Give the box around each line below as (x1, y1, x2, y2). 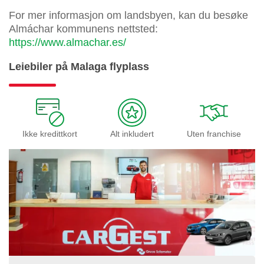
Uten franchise (187, 129, 242, 139)
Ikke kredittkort (22, 129, 78, 139)
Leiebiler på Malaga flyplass (9, 61, 149, 73)
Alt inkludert (110, 129, 154, 139)
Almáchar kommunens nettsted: (9, 23, 158, 35)
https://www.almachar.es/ (9, 37, 126, 49)
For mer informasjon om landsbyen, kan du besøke (9, 9, 248, 22)
